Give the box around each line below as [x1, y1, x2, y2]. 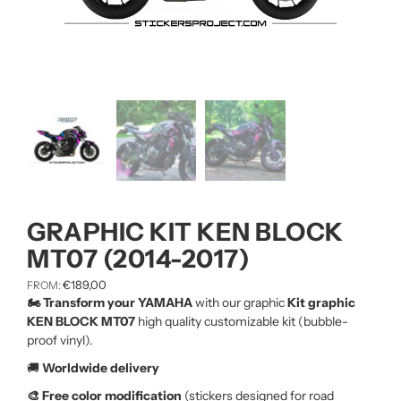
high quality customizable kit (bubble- [138, 312, 348, 329]
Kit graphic [287, 294, 355, 311]
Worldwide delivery [42, 359, 159, 376]
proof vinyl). [27, 331, 93, 348]
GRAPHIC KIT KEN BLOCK [27, 216, 344, 247]
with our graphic [195, 294, 287, 311]
